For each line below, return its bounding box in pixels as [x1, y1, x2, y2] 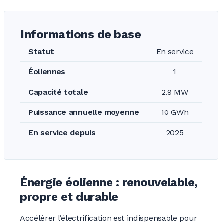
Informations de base [20, 27, 141, 41]
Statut [28, 47, 55, 56]
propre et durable [20, 190, 118, 204]
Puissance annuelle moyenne [28, 108, 139, 117]
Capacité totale [28, 87, 88, 97]
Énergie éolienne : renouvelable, [20, 175, 198, 189]
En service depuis [28, 128, 96, 137]
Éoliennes [28, 67, 66, 76]
